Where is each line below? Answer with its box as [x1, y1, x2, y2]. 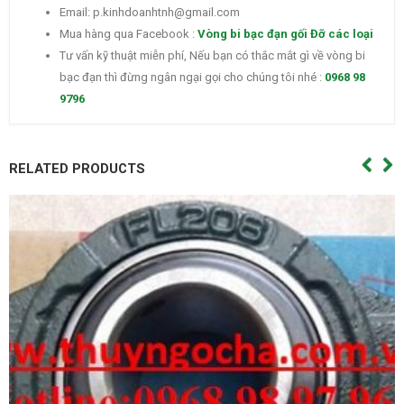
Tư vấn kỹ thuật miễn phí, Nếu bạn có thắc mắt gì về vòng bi [60, 49, 365, 63]
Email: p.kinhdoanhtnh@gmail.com [60, 5, 240, 20]
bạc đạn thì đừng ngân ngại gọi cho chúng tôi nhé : [60, 70, 325, 85]
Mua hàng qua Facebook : [60, 27, 197, 41]
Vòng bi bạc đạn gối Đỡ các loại [197, 27, 373, 41]
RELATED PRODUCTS [9, 161, 145, 178]
